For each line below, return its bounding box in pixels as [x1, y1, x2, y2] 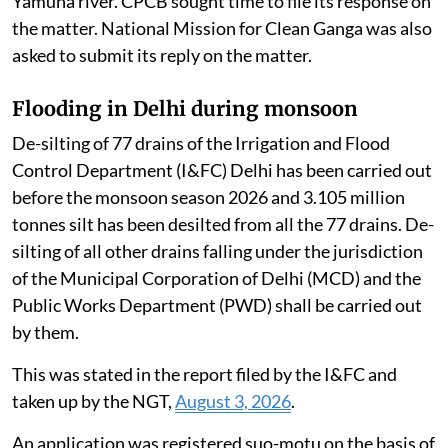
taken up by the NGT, [12, 390, 175, 413]
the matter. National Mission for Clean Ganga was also [12, 17, 432, 40]
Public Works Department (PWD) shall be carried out [12, 294, 422, 317]
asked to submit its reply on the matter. [12, 44, 312, 67]
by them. [12, 321, 79, 344]
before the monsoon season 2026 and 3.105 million [12, 186, 405, 209]
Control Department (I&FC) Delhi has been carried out [12, 159, 432, 182]
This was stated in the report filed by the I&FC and [12, 363, 397, 386]
